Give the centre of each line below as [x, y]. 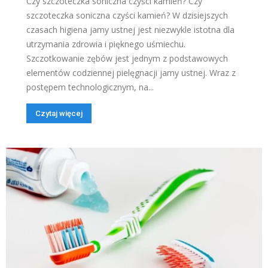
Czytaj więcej [59, 113]
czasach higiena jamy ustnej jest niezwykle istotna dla [130, 29]
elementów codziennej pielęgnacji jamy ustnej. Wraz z [131, 72]
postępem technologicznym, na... [90, 87]
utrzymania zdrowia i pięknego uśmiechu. [106, 44]
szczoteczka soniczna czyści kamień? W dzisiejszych [127, 15]
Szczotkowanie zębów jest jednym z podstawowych [127, 58]
